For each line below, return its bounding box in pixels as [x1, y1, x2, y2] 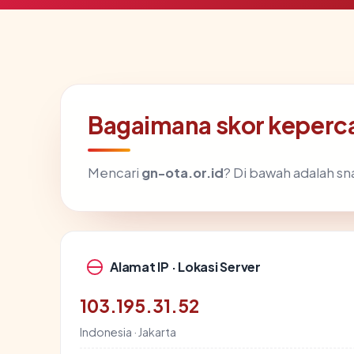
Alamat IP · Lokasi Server [110, 258, 261, 276]
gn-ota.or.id [141, 164, 224, 181]
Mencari [88, 164, 141, 181]
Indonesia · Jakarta [80, 324, 176, 339]
